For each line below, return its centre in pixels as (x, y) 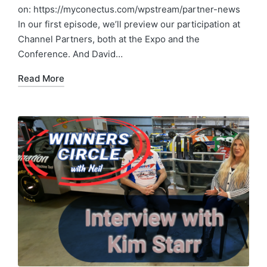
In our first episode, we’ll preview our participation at (129, 24)
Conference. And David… (70, 54)
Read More (41, 78)
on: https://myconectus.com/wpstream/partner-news (129, 9)
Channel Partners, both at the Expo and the (109, 39)
